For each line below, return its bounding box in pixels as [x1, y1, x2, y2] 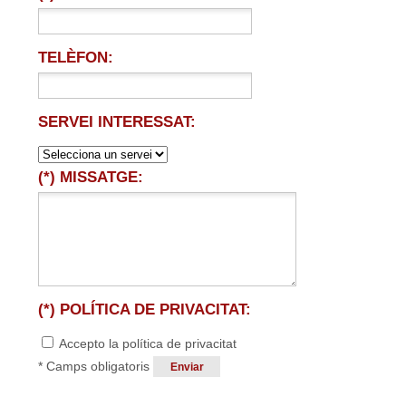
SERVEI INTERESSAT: [38, 113, 196, 130]
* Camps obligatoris [38, 358, 150, 373]
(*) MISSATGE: [38, 169, 143, 186]
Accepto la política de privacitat [56, 336, 237, 351]
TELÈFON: [38, 49, 113, 66]
